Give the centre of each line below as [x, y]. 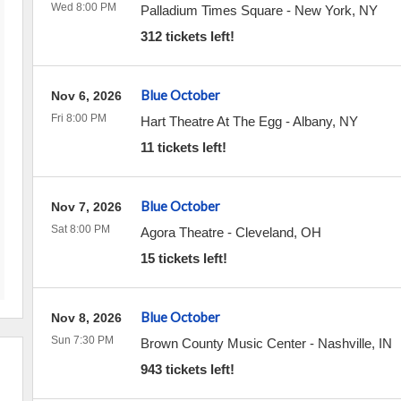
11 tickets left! [183, 147]
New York [323, 10]
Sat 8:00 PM [80, 229]
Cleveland [264, 232]
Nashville [344, 343]
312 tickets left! [187, 36]
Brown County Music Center [223, 343]
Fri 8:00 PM [78, 118]
